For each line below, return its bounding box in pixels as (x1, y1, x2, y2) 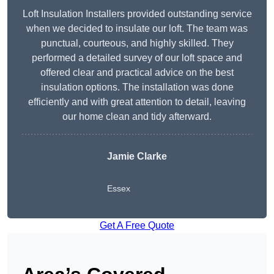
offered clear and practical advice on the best (40, 67, 234, 78)
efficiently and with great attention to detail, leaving (28, 97, 246, 108)
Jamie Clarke (107, 151, 167, 162)
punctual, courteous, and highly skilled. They (40, 38, 234, 49)
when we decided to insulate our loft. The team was (26, 23, 248, 34)
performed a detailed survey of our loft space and (32, 53, 242, 64)
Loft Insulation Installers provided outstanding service (22, 9, 252, 20)
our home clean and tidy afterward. (62, 111, 212, 122)
